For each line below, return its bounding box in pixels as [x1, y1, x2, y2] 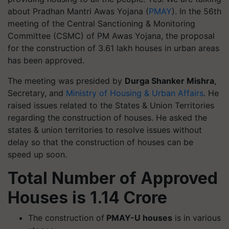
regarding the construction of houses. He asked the [8, 112, 207, 123]
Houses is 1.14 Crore [8, 187, 167, 208]
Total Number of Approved [8, 168, 218, 188]
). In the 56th [172, 6, 221, 16]
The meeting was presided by [8, 75, 125, 86]
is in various [172, 212, 221, 223]
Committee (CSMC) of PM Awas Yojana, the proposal [8, 30, 215, 41]
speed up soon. [8, 149, 67, 159]
